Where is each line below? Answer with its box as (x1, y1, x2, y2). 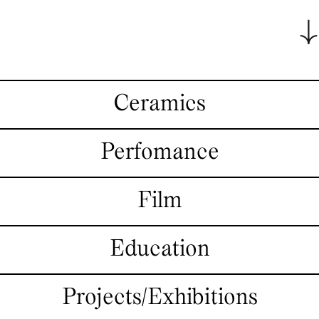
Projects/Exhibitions (61, 287, 258, 309)
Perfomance (100, 142, 219, 164)
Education (109, 239, 210, 261)
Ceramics (113, 93, 206, 115)
